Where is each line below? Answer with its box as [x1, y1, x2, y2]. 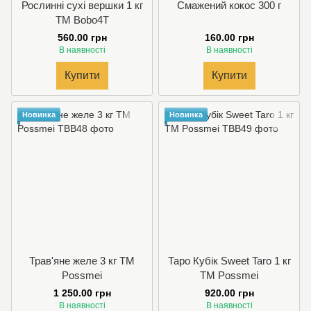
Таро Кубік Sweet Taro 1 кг [167, 254, 291, 267]
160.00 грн [204, 31, 254, 43]
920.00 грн [204, 287, 254, 299]
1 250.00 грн [53, 287, 111, 299]
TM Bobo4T [55, 14, 109, 26]
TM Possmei [200, 269, 258, 281]
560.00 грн [57, 31, 107, 43]
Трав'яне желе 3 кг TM [29, 254, 135, 267]
